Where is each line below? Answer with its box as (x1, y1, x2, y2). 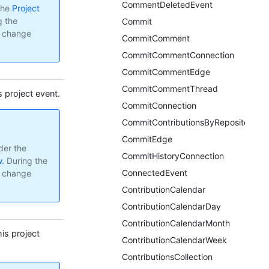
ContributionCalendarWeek (122, 235, 227, 245)
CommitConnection (122, 100, 196, 110)
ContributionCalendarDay (122, 201, 221, 211)
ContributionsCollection (122, 252, 213, 262)
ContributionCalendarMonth (122, 218, 230, 228)
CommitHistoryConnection (122, 151, 224, 161)
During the (7, 155, 47, 166)
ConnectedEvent (122, 168, 187, 178)
